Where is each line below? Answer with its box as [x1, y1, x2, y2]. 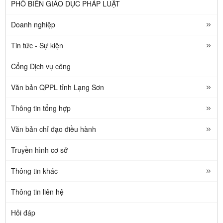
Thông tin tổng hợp [11, 103, 71, 113]
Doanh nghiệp [11, 19, 55, 29]
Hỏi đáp [11, 207, 35, 218]
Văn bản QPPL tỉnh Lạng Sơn [11, 82, 104, 92]
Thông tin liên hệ [11, 186, 64, 197]
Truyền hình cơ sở [11, 144, 68, 155]
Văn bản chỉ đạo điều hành [11, 123, 96, 134]
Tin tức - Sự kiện [11, 40, 63, 50]
